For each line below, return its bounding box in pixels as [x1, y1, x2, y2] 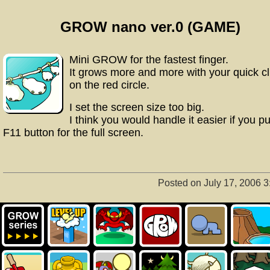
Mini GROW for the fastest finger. [69, 54, 228, 66]
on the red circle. [69, 79, 149, 91]
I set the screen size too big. [69, 101, 204, 113]
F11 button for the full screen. [3, 127, 143, 139]
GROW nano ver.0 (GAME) [60, 18, 241, 35]
